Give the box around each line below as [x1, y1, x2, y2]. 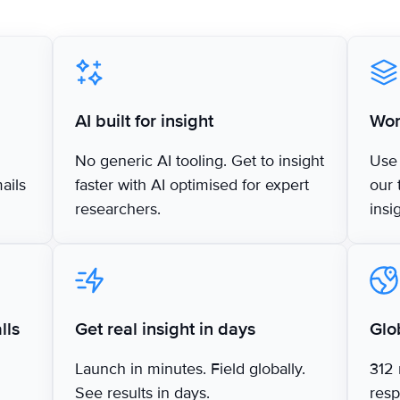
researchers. [75, 198, 162, 219]
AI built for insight [75, 110, 214, 132]
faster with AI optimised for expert [75, 174, 310, 195]
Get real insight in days [75, 318, 256, 340]
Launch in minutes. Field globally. [75, 358, 306, 379]
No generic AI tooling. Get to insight [75, 150, 325, 171]
